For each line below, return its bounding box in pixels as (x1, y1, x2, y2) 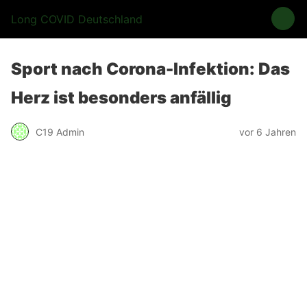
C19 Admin (36, 125, 84, 138)
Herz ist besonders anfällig (11, 88, 232, 108)
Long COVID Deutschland (11, 12, 143, 26)
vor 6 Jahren (239, 125, 296, 138)
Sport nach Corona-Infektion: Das (11, 59, 290, 79)
